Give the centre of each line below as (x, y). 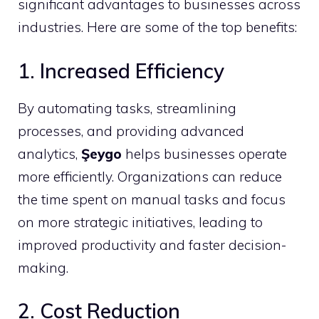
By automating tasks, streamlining (127, 108)
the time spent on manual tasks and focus (152, 199)
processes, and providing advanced (131, 131)
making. (43, 267)
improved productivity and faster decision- (152, 245)
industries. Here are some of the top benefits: (157, 27)
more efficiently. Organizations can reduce (150, 176)
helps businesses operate (204, 153)
